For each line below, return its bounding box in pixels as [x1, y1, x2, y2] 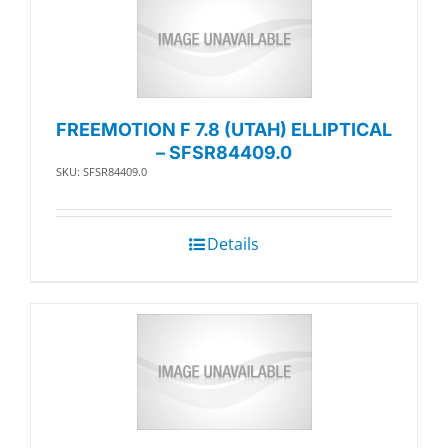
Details [207, 232, 259, 255]
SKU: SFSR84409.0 [56, 163, 147, 179]
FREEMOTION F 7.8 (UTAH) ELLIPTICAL [56, 118, 392, 140]
